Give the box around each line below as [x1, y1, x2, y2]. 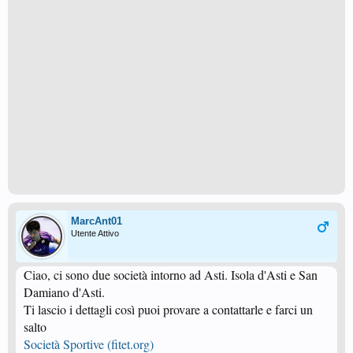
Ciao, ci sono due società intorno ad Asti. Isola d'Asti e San [24, 266, 318, 283]
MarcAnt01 [71, 215, 122, 227]
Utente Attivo [71, 229, 119, 238]
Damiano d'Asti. [24, 284, 105, 300]
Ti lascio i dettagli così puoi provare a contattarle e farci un [24, 301, 313, 318]
